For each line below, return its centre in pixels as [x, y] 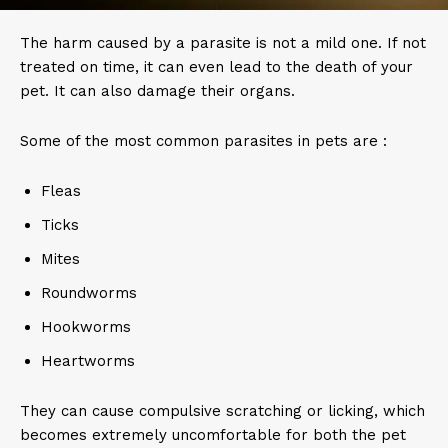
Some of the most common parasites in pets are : [206, 141]
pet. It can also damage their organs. [162, 91]
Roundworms [89, 293]
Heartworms [88, 361]
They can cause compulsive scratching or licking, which [222, 411]
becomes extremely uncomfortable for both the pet [213, 435]
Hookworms [86, 327]
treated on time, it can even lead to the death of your [216, 67]
